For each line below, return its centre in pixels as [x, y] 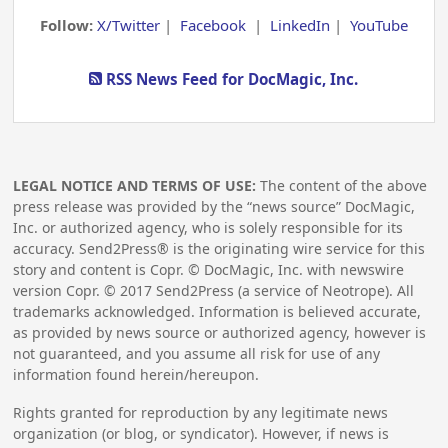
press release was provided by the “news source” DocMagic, [214, 207]
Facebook [212, 25]
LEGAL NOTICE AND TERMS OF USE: [135, 186]
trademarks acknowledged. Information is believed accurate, [217, 312]
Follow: [68, 25]
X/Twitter [128, 25]
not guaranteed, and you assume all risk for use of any [197, 354]
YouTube [378, 25]
